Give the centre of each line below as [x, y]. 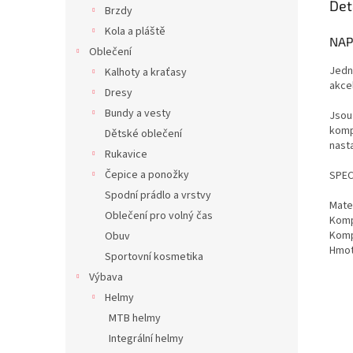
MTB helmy [135, 318]
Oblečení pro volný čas [159, 216]
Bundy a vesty [138, 113]
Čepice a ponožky [147, 175]
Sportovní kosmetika [154, 257]
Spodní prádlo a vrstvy [158, 195]
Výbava [106, 277]
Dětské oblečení [143, 134]
